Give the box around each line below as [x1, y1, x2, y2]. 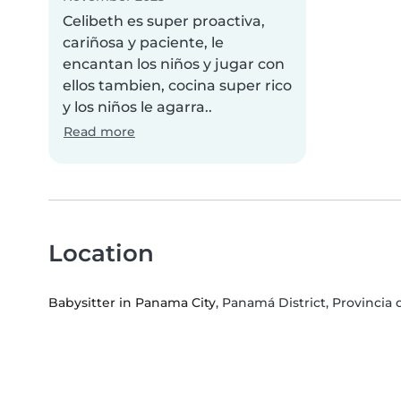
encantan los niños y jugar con [63, 55, 285, 73]
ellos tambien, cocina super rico [63, 77, 292, 95]
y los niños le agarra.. [63, 98, 212, 116]
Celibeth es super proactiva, [63, 13, 265, 30]
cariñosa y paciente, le [63, 34, 224, 52]
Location [48, 239, 154, 268]
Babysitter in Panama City [48, 294, 216, 311]
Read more [64, 124, 135, 141]
